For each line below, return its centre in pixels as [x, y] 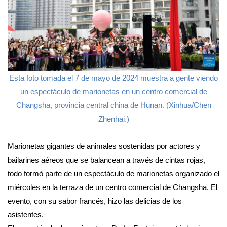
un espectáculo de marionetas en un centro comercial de [113, 91]
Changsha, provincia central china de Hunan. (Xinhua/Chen [113, 105]
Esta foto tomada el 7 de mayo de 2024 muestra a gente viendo [113, 78]
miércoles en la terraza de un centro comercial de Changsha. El [112, 187]
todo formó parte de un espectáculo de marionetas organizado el [113, 173]
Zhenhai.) [113, 119]
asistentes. [26, 214]
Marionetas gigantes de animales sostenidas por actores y [104, 146]
